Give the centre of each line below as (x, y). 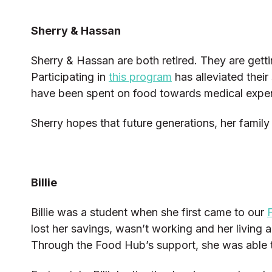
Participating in (70, 77)
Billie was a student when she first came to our (149, 212)
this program (140, 77)
